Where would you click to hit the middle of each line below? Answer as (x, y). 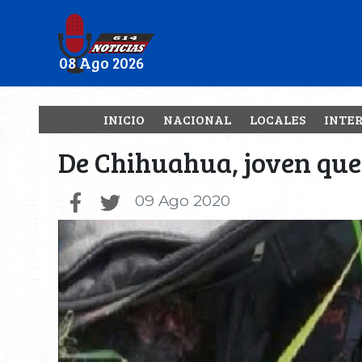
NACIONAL (197, 119)
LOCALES (278, 119)
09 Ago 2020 (183, 201)
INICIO (124, 119)
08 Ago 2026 (101, 62)
